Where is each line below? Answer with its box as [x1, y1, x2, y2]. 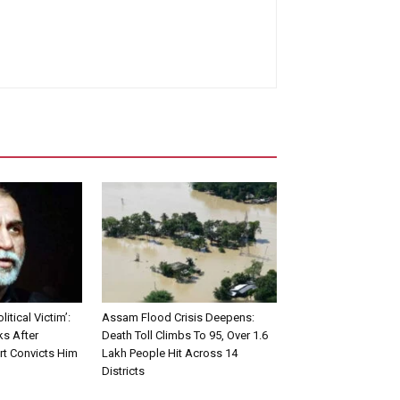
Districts [102, 363, 145, 378]
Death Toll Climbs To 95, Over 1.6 [102, 328, 268, 342]
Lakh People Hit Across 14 [102, 346, 237, 360]
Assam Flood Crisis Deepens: [102, 310, 254, 324]
